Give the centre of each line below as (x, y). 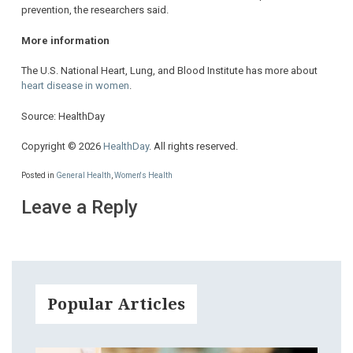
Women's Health (143, 175)
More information (65, 40)
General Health (84, 175)
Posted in (39, 175)
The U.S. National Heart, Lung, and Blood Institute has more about (169, 71)
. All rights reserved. (193, 147)
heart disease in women (75, 86)
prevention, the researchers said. (95, 10)
